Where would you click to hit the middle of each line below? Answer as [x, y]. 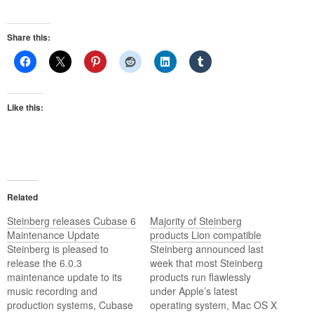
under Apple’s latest [194, 291]
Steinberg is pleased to [58, 249]
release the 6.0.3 [45, 263]
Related [22, 197]
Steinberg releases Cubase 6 [71, 221]
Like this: [25, 107]
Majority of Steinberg [196, 221]
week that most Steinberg [206, 263]
